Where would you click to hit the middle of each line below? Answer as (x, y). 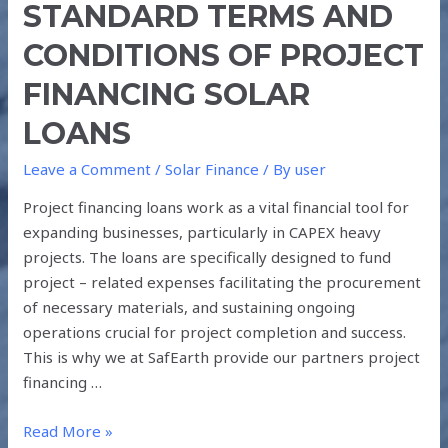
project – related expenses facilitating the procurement (222, 281)
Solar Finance (212, 168)
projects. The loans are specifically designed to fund (207, 256)
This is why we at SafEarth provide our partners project (222, 356)
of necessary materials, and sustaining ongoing (189, 306)
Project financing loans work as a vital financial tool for (216, 206)
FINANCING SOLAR (167, 94)
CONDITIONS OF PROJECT (224, 55)
